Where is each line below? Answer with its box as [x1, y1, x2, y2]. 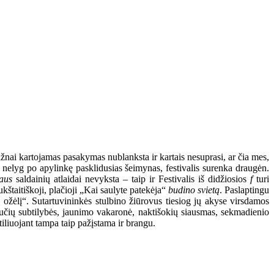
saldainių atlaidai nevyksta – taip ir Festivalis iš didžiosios [12, 174, 250, 185]
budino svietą [168, 185, 220, 196]
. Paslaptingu [220, 185, 269, 196]
